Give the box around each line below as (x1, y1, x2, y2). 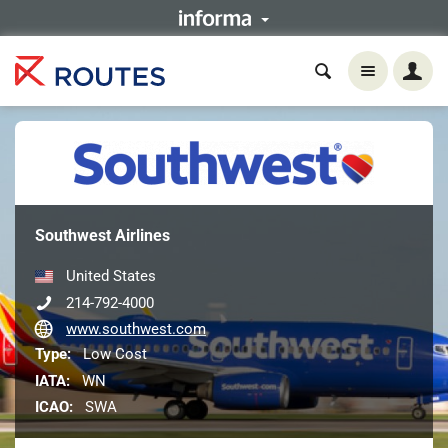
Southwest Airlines (35, 226, 170, 245)
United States (62, 267, 156, 286)
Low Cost (78, 345, 147, 364)
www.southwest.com (66, 320, 206, 339)
